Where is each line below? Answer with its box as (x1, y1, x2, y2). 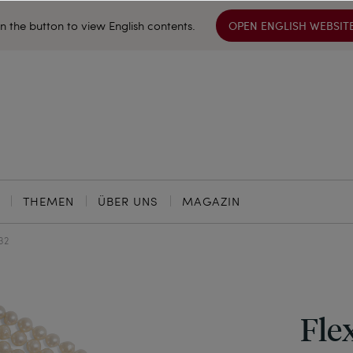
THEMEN (23, 193, 74, 210)
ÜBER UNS (98, 193, 158, 210)
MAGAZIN (182, 193, 240, 210)
